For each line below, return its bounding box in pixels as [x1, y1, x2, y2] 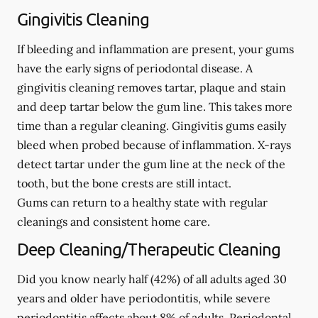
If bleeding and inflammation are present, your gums [17, 41, 294, 56]
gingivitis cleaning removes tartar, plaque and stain [17, 79, 286, 94]
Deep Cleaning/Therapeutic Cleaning [17, 238, 281, 259]
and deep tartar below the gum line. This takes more [17, 99, 292, 114]
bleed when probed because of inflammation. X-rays [17, 137, 291, 152]
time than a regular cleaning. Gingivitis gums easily [17, 118, 286, 133]
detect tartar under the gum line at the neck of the [17, 156, 285, 171]
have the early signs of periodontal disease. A [17, 60, 253, 75]
